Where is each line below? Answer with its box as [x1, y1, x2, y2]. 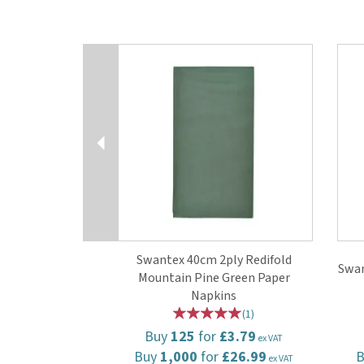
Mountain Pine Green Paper [137, 268, 290, 287]
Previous [100, 32, 153, 53]
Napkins [191, 286, 236, 305]
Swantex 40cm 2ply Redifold [136, 250, 292, 269]
